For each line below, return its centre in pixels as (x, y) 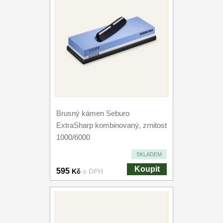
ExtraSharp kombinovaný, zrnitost (111, 125)
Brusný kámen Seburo (93, 113)
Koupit (147, 169)
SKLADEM (149, 154)
